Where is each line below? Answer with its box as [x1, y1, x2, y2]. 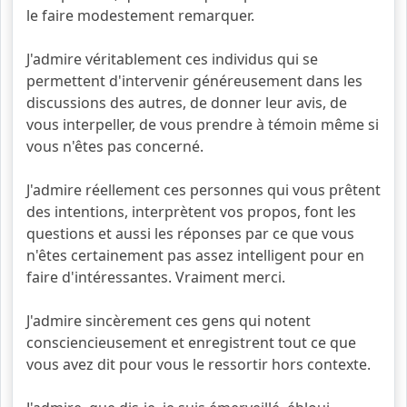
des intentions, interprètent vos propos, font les [26, 202, 356, 222]
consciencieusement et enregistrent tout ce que [26, 333, 356, 352]
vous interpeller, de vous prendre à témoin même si [26, 114, 379, 134]
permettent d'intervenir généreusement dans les [26, 71, 362, 91]
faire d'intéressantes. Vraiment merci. [26, 267, 285, 287]
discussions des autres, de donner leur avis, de [26, 93, 347, 113]
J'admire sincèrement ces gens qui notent [26, 311, 311, 331]
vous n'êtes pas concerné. [26, 136, 203, 156]
